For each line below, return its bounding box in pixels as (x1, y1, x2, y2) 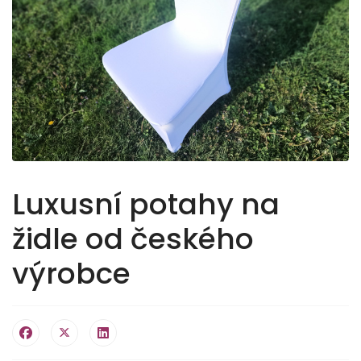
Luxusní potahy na (12, 183, 280, 225)
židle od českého (12, 218, 254, 259)
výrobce (12, 252, 131, 294)
